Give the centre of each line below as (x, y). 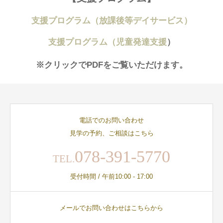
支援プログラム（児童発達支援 (107, 42)
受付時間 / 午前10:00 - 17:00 (111, 177)
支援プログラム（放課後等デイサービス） (111, 21)
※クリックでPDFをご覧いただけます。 (111, 65)
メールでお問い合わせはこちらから (111, 208)
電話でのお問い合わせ (111, 120)
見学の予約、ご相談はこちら (111, 133)
